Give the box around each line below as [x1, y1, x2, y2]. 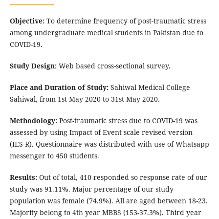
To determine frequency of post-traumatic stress [44, 16, 206, 26]
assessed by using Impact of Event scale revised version [9, 128, 193, 137]
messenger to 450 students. [9, 151, 99, 161]
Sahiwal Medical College [108, 83, 190, 92]
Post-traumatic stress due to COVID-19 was [57, 116, 197, 126]
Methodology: [9, 116, 57, 126]
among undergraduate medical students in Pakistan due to [9, 28, 203, 38]
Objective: [9, 16, 44, 26]
